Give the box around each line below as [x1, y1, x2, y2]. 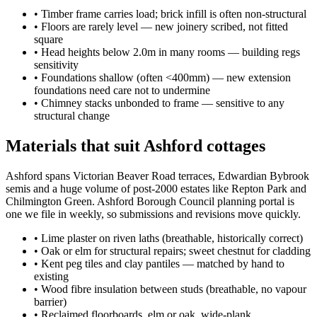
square [34, 33, 63, 45]
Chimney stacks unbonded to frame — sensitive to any [41, 96, 284, 109]
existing [34, 270, 69, 282]
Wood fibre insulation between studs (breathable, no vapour [41, 282, 306, 295]
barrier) [34, 295, 67, 308]
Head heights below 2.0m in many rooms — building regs [41, 45, 300, 58]
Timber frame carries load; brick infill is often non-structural [41, 7, 306, 20]
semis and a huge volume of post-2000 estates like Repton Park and [6, 182, 306, 195]
